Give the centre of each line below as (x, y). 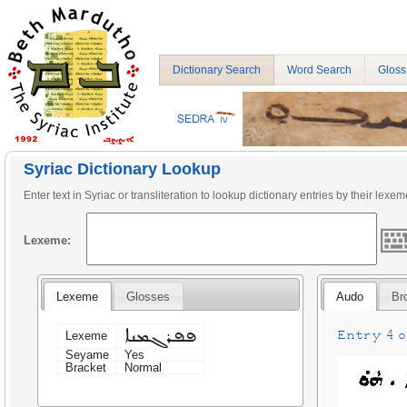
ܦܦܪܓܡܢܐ (161, 336)
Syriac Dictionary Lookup (122, 169)
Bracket (86, 367)
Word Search (319, 70)
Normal (144, 367)
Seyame (88, 354)
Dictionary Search (217, 70)
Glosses (149, 296)
